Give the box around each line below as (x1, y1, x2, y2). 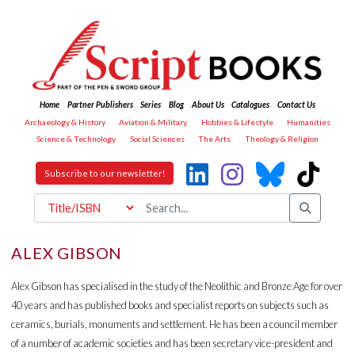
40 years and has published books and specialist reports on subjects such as (11, 298, 330, 311)
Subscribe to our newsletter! (44, 168, 165, 179)
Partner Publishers (67, 100, 133, 110)
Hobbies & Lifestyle (200, 116, 273, 127)
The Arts (198, 134, 231, 144)
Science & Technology (36, 134, 116, 144)
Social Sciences (129, 134, 185, 144)
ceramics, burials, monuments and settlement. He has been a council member (11, 317, 338, 330)
